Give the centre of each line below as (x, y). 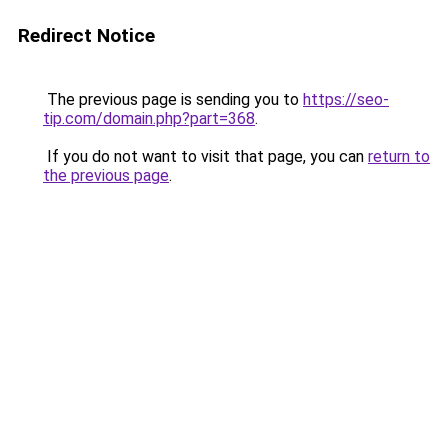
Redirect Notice (86, 35)
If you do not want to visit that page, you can (205, 156)
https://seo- (346, 99)
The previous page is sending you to (173, 99)
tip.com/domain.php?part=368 (149, 118)
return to (399, 156)
